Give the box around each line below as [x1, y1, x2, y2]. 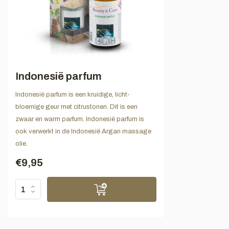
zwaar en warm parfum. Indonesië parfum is [15, 115, 144, 123]
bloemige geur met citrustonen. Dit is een [15, 103, 138, 110]
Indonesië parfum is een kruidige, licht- [15, 90, 130, 98]
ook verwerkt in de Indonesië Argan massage [15, 127, 151, 135]
